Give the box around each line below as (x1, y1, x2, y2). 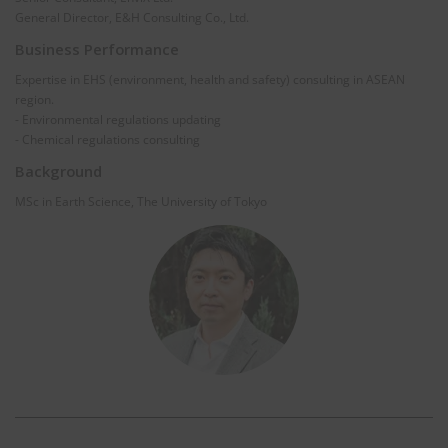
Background (15, 160, 102, 181)
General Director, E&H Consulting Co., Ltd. (15, 8, 249, 26)
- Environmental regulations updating (15, 110, 221, 128)
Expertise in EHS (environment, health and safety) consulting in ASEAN (15, 70, 405, 88)
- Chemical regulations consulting (15, 130, 200, 148)
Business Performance (15, 38, 179, 59)
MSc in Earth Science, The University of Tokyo (15, 192, 267, 210)
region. (15, 90, 54, 108)
